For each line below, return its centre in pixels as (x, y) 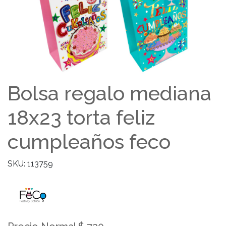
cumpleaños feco (89, 142)
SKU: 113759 (30, 164)
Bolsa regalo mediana (109, 93)
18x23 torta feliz (81, 117)
